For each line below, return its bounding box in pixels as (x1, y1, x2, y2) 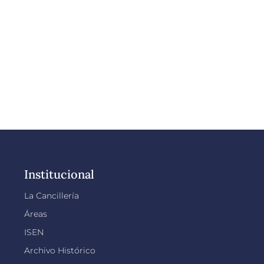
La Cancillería (24, 190, 79, 201)
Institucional (24, 167, 94, 181)
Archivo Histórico (24, 245, 95, 256)
